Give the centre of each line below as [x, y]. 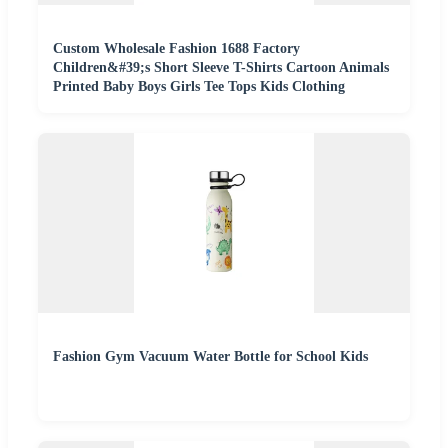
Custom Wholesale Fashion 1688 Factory [176, 48]
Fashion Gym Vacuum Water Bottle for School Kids [210, 356]
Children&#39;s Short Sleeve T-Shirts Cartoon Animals [221, 67]
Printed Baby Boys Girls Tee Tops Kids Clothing [199, 86]
